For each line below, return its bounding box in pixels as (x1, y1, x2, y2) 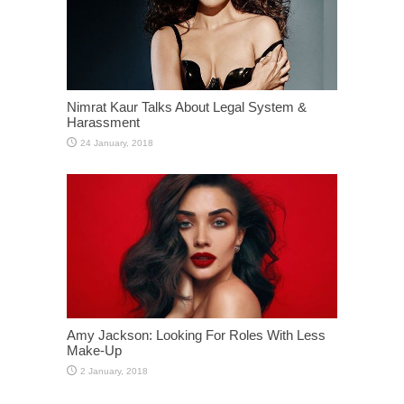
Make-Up (67, 343, 122, 359)
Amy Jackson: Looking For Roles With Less (67, 327, 326, 344)
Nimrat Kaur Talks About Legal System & (67, 99, 307, 115)
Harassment (67, 115, 140, 131)
